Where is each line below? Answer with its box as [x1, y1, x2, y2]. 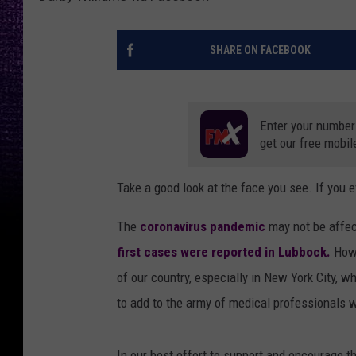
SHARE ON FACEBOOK [209, 44, 311, 57]
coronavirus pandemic [140, 219, 265, 235]
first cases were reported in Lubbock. [117, 244, 331, 261]
